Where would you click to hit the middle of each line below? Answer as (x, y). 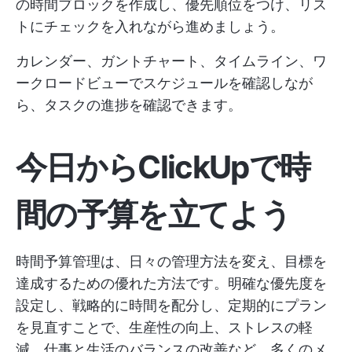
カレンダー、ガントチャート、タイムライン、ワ (171, 61)
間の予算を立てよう (153, 214)
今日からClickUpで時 (163, 167)
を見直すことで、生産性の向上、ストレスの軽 (164, 328)
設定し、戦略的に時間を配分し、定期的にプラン (171, 306)
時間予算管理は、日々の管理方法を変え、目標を (171, 262)
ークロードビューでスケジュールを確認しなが (164, 83)
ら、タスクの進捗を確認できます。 (129, 105)
